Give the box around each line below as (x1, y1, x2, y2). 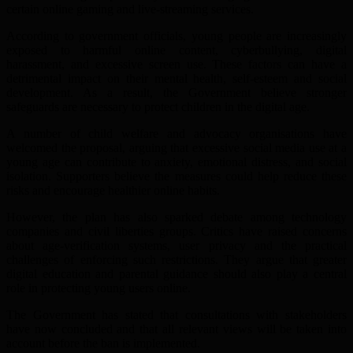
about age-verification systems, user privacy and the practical (6, 239, 347, 253)
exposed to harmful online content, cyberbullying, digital (6, 43, 347, 58)
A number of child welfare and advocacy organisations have (6, 127, 347, 141)
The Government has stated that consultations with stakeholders (6, 308, 347, 322)
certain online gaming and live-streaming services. (6, 2, 254, 17)
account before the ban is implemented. (6, 336, 200, 351)
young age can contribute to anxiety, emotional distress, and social (6, 155, 347, 169)
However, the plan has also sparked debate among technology (6, 210, 347, 225)
